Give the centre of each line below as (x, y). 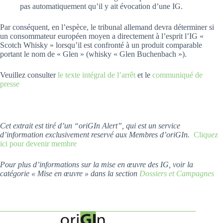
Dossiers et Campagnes (177, 173)
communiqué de (177, 75)
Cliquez (206, 135)
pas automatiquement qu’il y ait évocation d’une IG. (101, 6)
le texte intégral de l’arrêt (97, 75)
